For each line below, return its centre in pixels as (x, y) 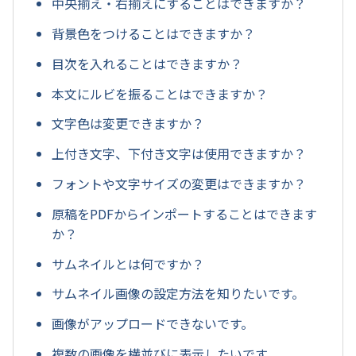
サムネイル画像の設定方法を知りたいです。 (178, 294)
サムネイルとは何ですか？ (128, 263)
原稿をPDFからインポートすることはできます (184, 213)
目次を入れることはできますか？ (147, 63)
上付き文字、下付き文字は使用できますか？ (179, 154)
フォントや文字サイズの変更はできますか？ (179, 183)
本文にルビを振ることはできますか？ (160, 93)
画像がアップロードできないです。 (153, 324)
